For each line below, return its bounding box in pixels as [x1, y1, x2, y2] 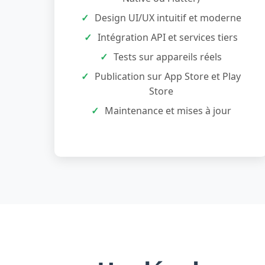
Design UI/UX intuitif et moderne [94, 11, 241, 24]
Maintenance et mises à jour [104, 104, 231, 117]
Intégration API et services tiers [98, 31, 238, 44]
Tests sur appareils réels [114, 50, 222, 63]
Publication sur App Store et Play [95, 70, 241, 83]
